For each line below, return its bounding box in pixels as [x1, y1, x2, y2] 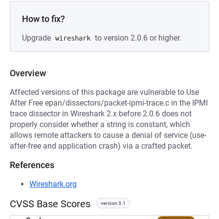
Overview [10, 68, 46, 78]
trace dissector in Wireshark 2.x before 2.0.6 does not [10, 109, 192, 118]
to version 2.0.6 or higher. [93, 33, 181, 43]
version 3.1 [101, 200, 126, 206]
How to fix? [22, 14, 65, 24]
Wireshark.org [29, 179, 77, 189]
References [10, 160, 54, 170]
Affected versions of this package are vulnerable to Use [10, 88, 199, 97]
